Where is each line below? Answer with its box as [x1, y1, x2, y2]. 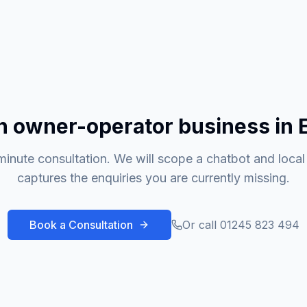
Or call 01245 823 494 [182, 217, 299, 232]
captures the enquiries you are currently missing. [17, 170, 290, 185]
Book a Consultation [29, 217, 133, 232]
